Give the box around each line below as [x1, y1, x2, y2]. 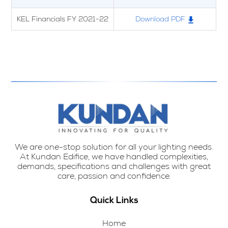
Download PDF [135, 14, 186, 23]
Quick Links [90, 195, 138, 206]
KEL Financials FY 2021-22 [17, 14, 109, 23]
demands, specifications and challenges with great [17, 160, 211, 172]
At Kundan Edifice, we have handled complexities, [20, 151, 208, 162]
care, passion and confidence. [58, 170, 170, 181]
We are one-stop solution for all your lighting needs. [15, 141, 213, 152]
